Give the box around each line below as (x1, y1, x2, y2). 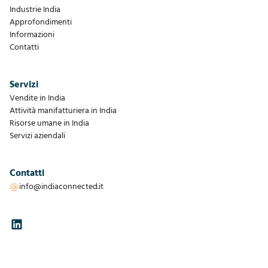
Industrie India (10, 3, 60, 17)
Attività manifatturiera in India (10, 104, 117, 118)
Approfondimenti (10, 16, 72, 30)
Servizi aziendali (10, 129, 65, 144)
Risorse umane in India (10, 117, 89, 131)
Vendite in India (10, 92, 65, 106)
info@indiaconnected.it (19, 180, 103, 194)
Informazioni (10, 28, 54, 42)
